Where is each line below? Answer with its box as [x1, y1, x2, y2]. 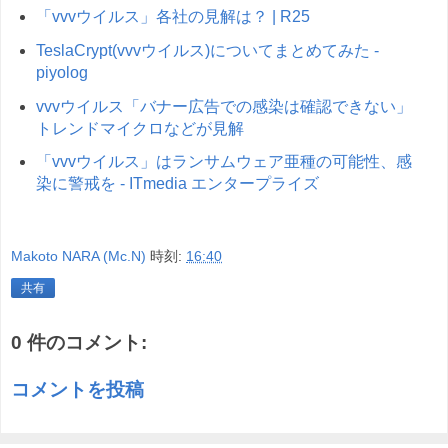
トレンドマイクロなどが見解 [35, 119, 244, 137]
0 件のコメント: [11, 331, 147, 353]
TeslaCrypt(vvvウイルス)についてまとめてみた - [35, 41, 379, 59]
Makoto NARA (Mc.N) [11, 247, 146, 264]
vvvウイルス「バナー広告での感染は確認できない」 [35, 97, 412, 115]
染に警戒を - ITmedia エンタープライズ [35, 175, 319, 193]
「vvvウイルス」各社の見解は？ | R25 [35, 7, 310, 25]
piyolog [35, 63, 88, 81]
